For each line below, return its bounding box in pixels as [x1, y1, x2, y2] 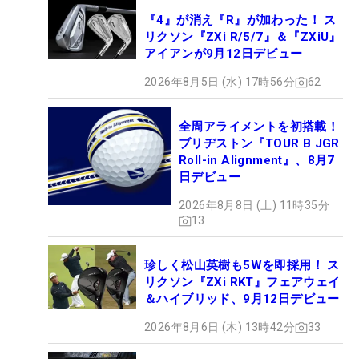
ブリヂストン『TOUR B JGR [179, 136, 340, 151]
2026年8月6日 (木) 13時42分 [144, 321, 295, 334]
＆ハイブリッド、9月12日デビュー [144, 292, 340, 307]
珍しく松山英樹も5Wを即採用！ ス [144, 258, 340, 273]
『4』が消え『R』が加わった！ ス [144, 13, 337, 28]
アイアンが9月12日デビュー [144, 46, 303, 62]
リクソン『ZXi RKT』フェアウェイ [144, 275, 341, 290]
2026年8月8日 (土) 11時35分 [179, 199, 329, 212]
